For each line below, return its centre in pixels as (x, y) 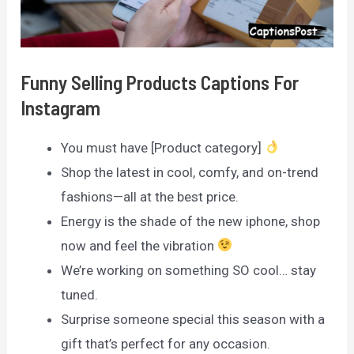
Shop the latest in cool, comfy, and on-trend (190, 172)
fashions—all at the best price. (150, 196)
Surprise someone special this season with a (193, 319)
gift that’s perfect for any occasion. (166, 343)
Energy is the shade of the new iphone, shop (191, 221)
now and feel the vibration (139, 245)
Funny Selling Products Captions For (160, 82)
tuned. (80, 294)
